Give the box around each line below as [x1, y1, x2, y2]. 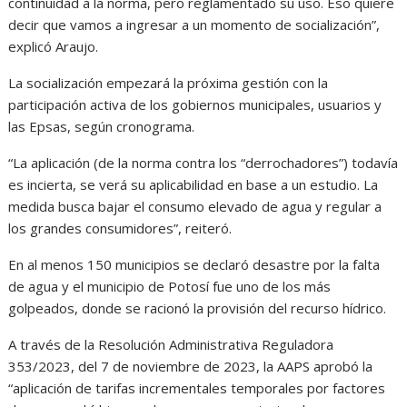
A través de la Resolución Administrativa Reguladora [8, 334, 334, 353]
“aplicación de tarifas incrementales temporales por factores [8, 378, 386, 397]
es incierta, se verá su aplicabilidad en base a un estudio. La [8, 174, 379, 194]
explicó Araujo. [8, 36, 99, 55]
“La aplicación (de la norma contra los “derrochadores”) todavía [8, 153, 399, 172]
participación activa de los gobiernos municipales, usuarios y [8, 94, 382, 114]
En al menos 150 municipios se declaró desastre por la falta [8, 254, 381, 273]
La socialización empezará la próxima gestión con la [8, 73, 329, 92]
